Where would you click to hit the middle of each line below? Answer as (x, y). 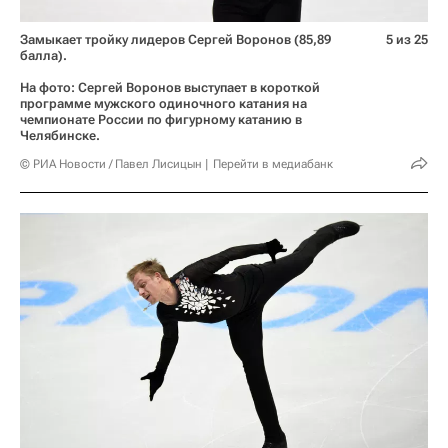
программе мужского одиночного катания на (163, 103)
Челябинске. (60, 135)
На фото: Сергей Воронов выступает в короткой (170, 87)
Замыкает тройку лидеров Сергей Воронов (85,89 (175, 39)
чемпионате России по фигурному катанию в (161, 119)
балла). (43, 55)
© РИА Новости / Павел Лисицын (111, 163)
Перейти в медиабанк (273, 163)
